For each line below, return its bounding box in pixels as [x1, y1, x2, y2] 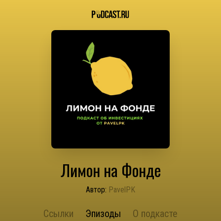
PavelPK [109, 185, 135, 194]
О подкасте [133, 208, 178, 220]
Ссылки [43, 208, 74, 220]
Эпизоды [85, 208, 121, 220]
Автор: [86, 185, 107, 194]
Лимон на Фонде [60, 158, 161, 182]
